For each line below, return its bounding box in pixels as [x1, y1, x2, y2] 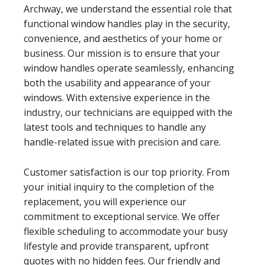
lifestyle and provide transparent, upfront [24, 239, 209, 253]
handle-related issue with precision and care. [24, 135, 221, 148]
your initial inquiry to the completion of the [24, 180, 214, 193]
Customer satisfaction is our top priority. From [24, 165, 230, 179]
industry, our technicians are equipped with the [24, 105, 232, 119]
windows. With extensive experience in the [24, 91, 210, 104]
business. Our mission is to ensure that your [24, 46, 220, 60]
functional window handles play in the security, [24, 17, 230, 30]
